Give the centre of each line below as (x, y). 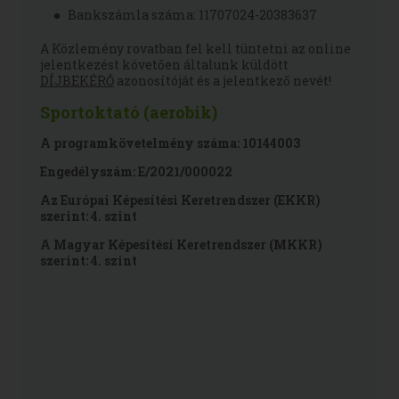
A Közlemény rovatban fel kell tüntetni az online (195, 49)
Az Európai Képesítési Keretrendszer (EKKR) (180, 200)
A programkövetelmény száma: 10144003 (170, 143)
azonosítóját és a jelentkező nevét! (223, 81)
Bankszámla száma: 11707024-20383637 (192, 15)
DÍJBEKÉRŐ (77, 81)
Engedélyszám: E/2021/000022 (136, 171)
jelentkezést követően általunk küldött (164, 65)
